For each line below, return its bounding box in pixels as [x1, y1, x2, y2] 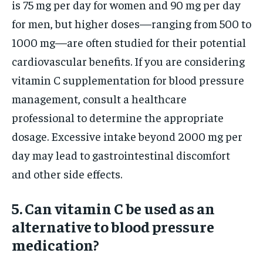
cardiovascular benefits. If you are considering [12, 53, 245, 68]
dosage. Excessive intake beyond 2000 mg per [12, 128, 242, 143]
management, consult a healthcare [12, 90, 187, 106]
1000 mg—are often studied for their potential [12, 34, 246, 49]
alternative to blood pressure [12, 216, 214, 236]
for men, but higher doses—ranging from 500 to [12, 15, 251, 31]
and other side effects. [12, 166, 122, 181]
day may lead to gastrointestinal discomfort [12, 147, 230, 162]
